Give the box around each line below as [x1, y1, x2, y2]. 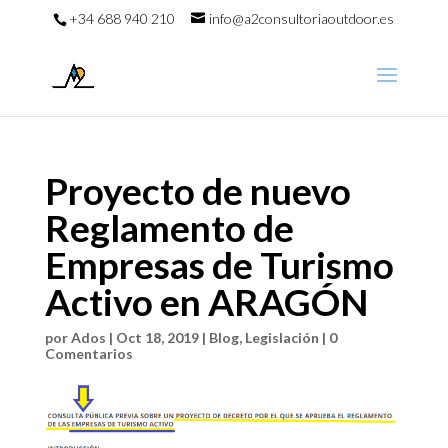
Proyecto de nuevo [44, 168, 351, 213]
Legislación [244, 329, 319, 346]
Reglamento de [44, 205, 294, 250]
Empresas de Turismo [44, 242, 394, 287]
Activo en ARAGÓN [44, 279, 368, 324]
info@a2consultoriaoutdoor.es [209, 9, 395, 27]
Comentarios [44, 345, 133, 362]
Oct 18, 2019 [115, 329, 199, 346]
